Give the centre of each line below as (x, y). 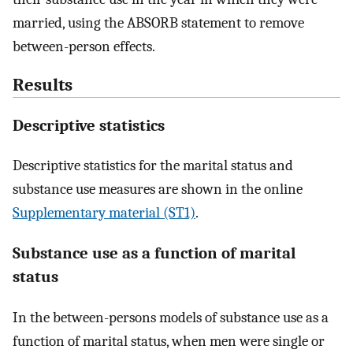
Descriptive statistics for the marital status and (153, 166)
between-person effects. (84, 46)
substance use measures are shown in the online (158, 190)
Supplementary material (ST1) (104, 213)
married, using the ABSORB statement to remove (158, 22)
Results (43, 85)
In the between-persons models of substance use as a (171, 317)
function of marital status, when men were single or (169, 341)
